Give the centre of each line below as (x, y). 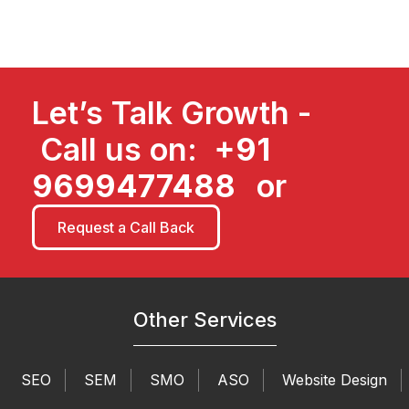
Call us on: (123, 150)
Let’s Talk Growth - (172, 113)
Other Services (204, 320)
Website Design (335, 380)
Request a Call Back (126, 228)
